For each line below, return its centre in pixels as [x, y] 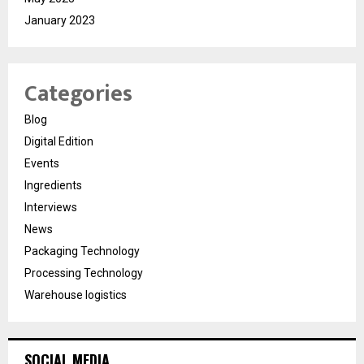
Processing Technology [84, 273]
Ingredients [53, 186]
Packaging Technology [82, 251]
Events [42, 164]
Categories [78, 94]
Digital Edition [59, 142]
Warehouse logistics [76, 295]
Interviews [51, 208]
